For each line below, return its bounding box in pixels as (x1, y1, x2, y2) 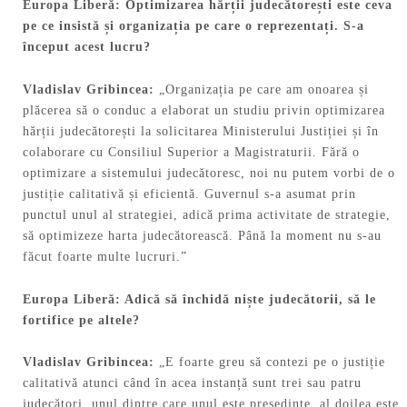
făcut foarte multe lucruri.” (23, 249, 187, 263)
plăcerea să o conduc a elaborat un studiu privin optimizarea (23, 103, 385, 117)
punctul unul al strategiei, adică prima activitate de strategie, (23, 207, 391, 222)
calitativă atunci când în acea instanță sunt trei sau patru (23, 376, 362, 391)
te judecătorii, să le (253, 292, 376, 306)
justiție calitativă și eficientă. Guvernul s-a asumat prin (23, 186, 356, 201)
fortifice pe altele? (23, 313, 140, 327)
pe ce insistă (23, 19, 104, 34)
